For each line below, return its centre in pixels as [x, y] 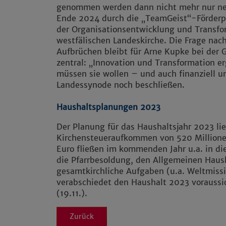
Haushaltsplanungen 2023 [108, 107]
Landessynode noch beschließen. [121, 84]
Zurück [82, 216]
